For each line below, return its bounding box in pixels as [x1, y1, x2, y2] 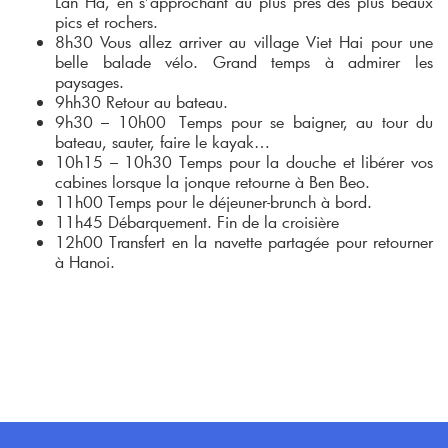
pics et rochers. [55, 10, 168, 32]
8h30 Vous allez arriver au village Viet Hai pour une [55, 30, 433, 52]
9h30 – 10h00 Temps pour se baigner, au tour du [55, 110, 433, 132]
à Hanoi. [55, 250, 115, 272]
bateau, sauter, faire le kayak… [55, 130, 270, 152]
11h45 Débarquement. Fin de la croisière [55, 210, 339, 232]
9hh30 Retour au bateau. [55, 90, 238, 112]
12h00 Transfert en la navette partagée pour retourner [55, 230, 433, 252]
